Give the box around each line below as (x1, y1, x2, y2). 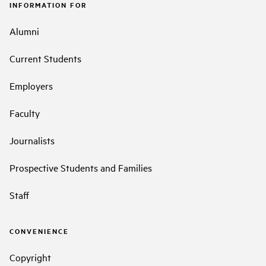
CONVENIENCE (9, 226, 69, 236)
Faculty (9, 106, 40, 120)
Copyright (9, 250, 51, 264)
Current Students (9, 52, 81, 65)
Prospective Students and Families (9, 161, 152, 175)
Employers (9, 79, 53, 93)
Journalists (9, 134, 55, 147)
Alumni (9, 24, 39, 38)
